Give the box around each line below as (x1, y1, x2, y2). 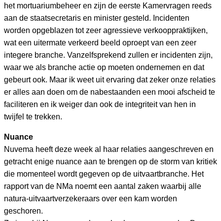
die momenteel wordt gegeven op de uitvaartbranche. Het (4, 170, 204, 178)
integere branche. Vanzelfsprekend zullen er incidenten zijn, (4, 51, 213, 59)
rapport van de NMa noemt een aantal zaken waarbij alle (4, 182, 201, 190)
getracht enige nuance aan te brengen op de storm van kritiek (4, 157, 217, 166)
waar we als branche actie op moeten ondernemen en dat (4, 63, 204, 72)
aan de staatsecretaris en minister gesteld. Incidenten (4, 14, 189, 22)
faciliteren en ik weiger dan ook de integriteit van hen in (4, 100, 196, 109)
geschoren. (4, 207, 43, 215)
